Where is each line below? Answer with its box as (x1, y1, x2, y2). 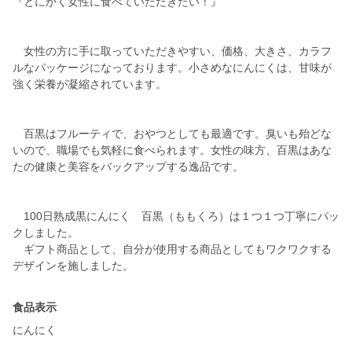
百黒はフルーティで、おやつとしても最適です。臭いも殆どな (13, 127, 332, 141)
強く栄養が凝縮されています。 (13, 78, 167, 91)
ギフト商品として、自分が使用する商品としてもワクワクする (13, 243, 332, 256)
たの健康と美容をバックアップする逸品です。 (13, 160, 244, 174)
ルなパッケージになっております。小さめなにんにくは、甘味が (13, 61, 332, 75)
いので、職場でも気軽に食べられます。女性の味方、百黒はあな (13, 144, 332, 157)
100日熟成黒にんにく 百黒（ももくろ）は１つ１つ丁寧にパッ (13, 210, 339, 223)
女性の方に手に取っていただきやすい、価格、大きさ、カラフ (13, 45, 332, 58)
